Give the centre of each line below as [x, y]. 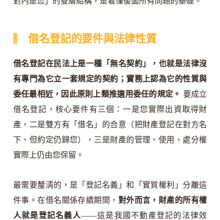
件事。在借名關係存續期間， [66, 200]
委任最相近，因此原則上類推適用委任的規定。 [97, 94]
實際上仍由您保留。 [48, 155]
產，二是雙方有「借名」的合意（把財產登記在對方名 [110, 124]
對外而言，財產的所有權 [163, 200]
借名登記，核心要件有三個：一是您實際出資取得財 [110, 109]
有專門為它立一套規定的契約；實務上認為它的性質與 [110, 79]
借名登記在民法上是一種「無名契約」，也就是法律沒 [110, 63]
